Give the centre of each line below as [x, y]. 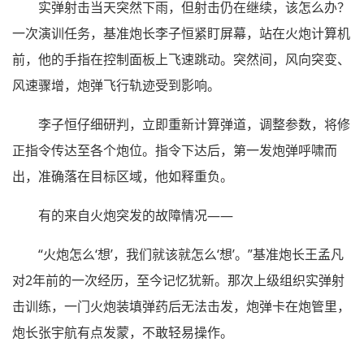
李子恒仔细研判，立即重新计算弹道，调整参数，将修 [194, 125]
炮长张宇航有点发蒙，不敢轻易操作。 [123, 333]
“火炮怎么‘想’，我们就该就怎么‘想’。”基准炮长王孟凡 [191, 255]
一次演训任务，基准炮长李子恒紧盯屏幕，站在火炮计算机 [181, 34]
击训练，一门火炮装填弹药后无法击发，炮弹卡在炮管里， [181, 307]
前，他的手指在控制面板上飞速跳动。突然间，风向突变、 [181, 60]
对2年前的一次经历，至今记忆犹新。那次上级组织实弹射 [178, 281]
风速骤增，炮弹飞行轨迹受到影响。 [116, 86]
